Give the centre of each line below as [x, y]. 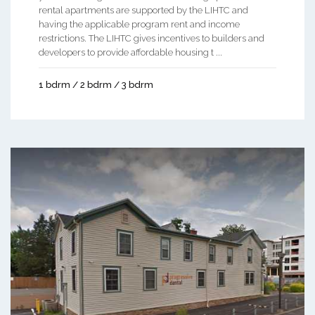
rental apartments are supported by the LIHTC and [143, 10]
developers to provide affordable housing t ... [130, 52]
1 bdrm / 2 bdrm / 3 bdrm [96, 84]
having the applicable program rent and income [139, 24]
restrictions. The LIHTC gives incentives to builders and [152, 38]
